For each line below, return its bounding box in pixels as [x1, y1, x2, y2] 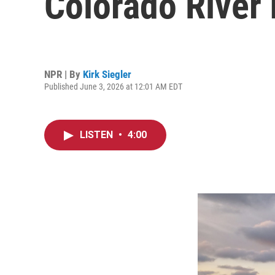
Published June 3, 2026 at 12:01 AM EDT [44, 81, 182, 91]
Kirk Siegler [83, 68, 131, 80]
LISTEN [80, 129, 115, 141]
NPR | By [44, 68, 83, 80]
